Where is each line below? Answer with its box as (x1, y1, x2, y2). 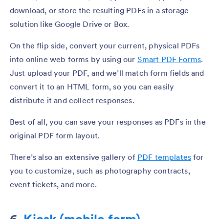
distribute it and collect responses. (10, 95, 134, 105)
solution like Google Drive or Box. (10, 19, 130, 29)
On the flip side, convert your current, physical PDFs (10, 40, 200, 50)
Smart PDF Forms (137, 54, 201, 64)
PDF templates (137, 152, 192, 162)
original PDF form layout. (10, 130, 100, 140)
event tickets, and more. (10, 179, 97, 189)
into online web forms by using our (10, 54, 137, 64)
